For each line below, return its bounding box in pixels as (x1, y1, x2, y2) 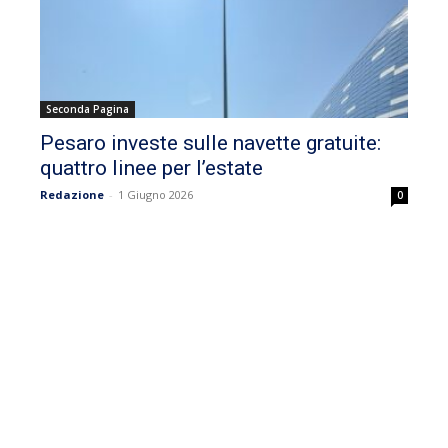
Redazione (40, 187, 104, 203)
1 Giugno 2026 (118, 187, 193, 203)
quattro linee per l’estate (40, 156, 263, 181)
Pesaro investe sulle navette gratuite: (40, 131, 381, 156)
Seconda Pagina (46, 102, 129, 117)
